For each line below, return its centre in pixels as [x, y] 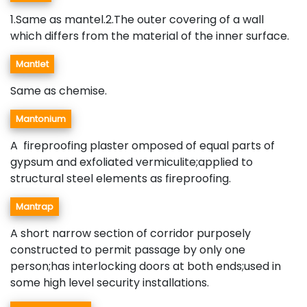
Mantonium [41, 119]
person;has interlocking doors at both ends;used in [146, 267]
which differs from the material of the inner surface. [150, 36]
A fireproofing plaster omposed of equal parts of [143, 146]
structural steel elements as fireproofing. [121, 179]
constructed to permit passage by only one [128, 250]
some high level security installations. [110, 283]
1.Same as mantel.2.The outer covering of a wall [137, 20]
